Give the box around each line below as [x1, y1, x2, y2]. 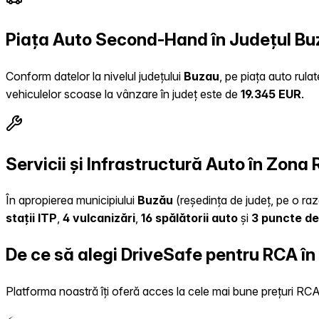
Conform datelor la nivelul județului [6, 68, 184, 83]
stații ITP [6, 211, 57, 226]
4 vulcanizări [63, 211, 135, 226]
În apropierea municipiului [6, 193, 137, 208]
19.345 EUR [241, 86, 301, 101]
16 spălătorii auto [141, 211, 238, 226]
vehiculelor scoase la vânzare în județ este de [6, 86, 241, 101]
